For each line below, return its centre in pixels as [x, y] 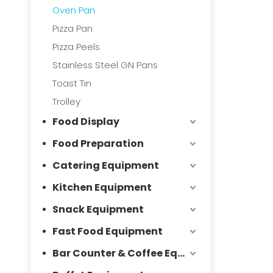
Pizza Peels [76, 47]
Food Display [86, 122]
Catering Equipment [106, 165]
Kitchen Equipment [102, 187]
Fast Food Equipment [108, 231]
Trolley [66, 101]
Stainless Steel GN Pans [105, 65]
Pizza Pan [73, 28]
